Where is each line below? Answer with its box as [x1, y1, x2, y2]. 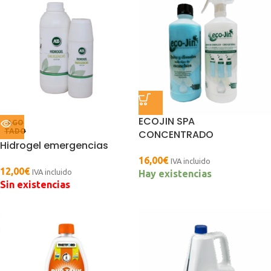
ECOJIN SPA [139, 114, 195, 128]
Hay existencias [139, 168, 212, 179]
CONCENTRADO [139, 128, 214, 142]
